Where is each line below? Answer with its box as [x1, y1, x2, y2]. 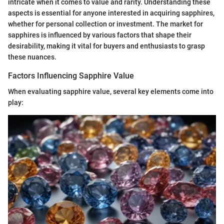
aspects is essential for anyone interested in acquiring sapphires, [8, 9, 214, 17]
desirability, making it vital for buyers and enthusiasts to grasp [8, 42, 205, 50]
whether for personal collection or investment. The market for [8, 20, 203, 28]
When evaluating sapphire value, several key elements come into [8, 87, 213, 96]
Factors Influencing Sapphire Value [8, 71, 134, 81]
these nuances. [8, 53, 56, 61]
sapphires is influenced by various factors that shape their [8, 31, 191, 39]
